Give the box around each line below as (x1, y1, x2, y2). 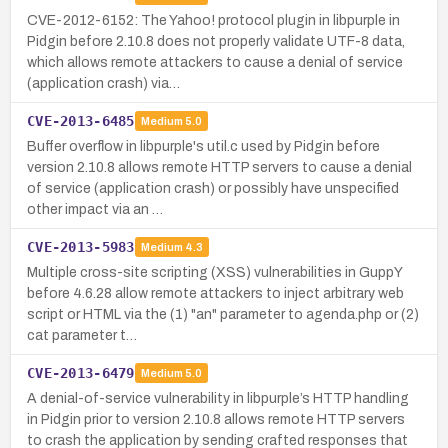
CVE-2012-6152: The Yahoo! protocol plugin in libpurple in (27, 12, 400, 28)
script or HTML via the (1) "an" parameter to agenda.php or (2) (27, 306, 419, 322)
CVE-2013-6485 (27, 112, 135, 129)
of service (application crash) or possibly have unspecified (27, 180, 399, 196)
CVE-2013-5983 (27, 238, 135, 255)
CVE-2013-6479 (27, 364, 135, 381)
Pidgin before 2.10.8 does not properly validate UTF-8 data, (27, 33, 405, 49)
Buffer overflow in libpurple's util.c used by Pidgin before (27, 138, 380, 154)
